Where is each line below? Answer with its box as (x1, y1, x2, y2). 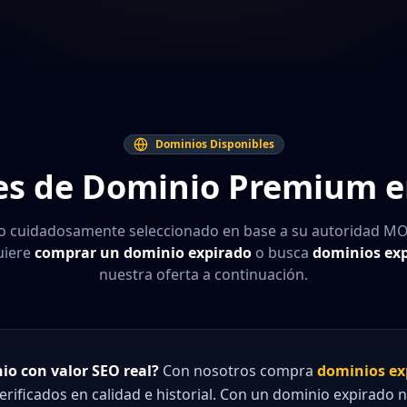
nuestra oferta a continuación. (99, 264, 308, 284)
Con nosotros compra (159, 361, 317, 381)
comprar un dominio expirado (35, 243, 252, 263)
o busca (252, 243, 313, 263)
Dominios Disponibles (154, 136, 274, 152)
